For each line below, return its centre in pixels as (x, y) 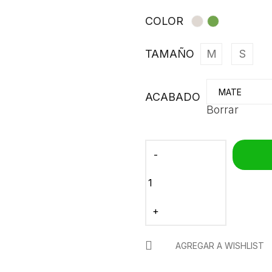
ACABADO (173, 97)
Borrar (223, 110)
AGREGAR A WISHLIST (220, 246)
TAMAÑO (170, 54)
